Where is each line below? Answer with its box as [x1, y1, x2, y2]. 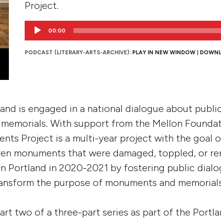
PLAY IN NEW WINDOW [132, 49, 195, 56]
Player [24, 33, 45, 42]
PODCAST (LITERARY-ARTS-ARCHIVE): [25, 49, 132, 56]
